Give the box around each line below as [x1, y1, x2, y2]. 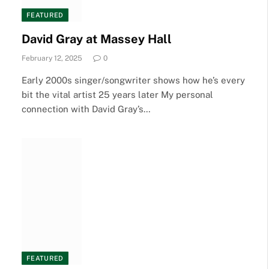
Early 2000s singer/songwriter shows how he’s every [22, 74, 245, 85]
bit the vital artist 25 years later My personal [22, 89, 213, 100]
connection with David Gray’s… [22, 103, 151, 114]
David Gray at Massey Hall [22, 31, 172, 46]
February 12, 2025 [22, 53, 82, 62]
